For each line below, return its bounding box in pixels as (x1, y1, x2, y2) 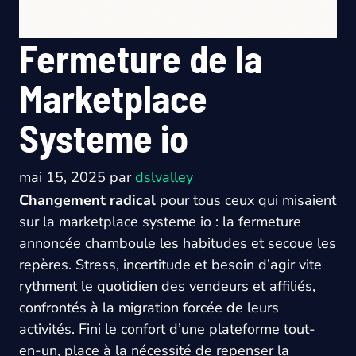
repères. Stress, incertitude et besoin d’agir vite (19, 255, 322, 274)
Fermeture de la (19, 35, 262, 81)
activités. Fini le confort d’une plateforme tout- (19, 319, 315, 339)
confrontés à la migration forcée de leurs (19, 298, 279, 317)
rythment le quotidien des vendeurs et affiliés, (19, 277, 315, 296)
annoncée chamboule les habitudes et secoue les (19, 234, 336, 253)
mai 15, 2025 (19, 168, 106, 187)
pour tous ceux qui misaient (156, 191, 336, 210)
